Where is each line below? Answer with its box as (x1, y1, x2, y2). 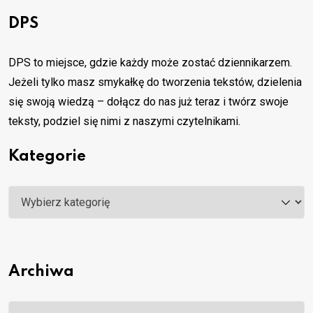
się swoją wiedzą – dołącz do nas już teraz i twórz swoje (8, 95, 289, 109)
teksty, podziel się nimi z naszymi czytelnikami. (8, 115, 240, 129)
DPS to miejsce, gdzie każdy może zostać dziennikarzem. (8, 56, 292, 70)
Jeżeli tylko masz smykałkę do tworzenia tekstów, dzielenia (8, 75, 302, 89)
